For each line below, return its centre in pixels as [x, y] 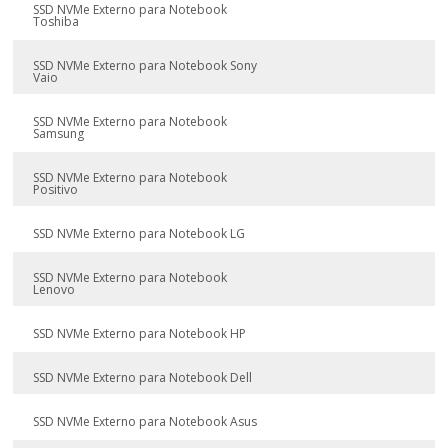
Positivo [56, 189]
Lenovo [54, 289]
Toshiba [56, 21]
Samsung [59, 133]
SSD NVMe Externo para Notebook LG [139, 233]
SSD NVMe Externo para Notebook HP [140, 333]
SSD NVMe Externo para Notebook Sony [145, 65]
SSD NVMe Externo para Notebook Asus [145, 421]
